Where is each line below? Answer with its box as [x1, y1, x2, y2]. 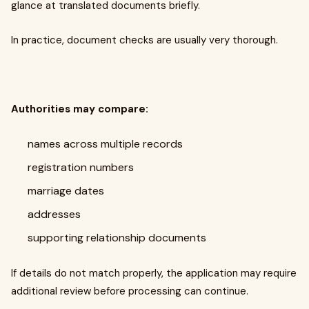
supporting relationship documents [28, 230, 206, 245]
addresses [28, 207, 81, 221]
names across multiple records [28, 137, 183, 151]
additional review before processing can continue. [11, 284, 248, 298]
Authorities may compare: [11, 102, 148, 116]
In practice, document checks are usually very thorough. [11, 33, 278, 47]
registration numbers [28, 160, 134, 175]
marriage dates [28, 183, 104, 198]
